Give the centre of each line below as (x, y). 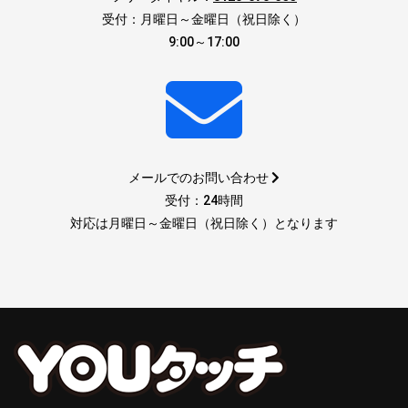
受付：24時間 (204, 200)
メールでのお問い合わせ (200, 177)
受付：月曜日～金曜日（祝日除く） (204, 19)
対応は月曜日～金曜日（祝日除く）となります (204, 223)
